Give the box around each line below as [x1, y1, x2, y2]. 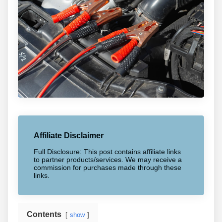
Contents [27, 210, 61, 219]
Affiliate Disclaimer [34, 131, 104, 140]
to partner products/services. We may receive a [34, 155, 182, 164]
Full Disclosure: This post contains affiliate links [34, 147, 181, 156]
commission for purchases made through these [34, 163, 181, 171]
